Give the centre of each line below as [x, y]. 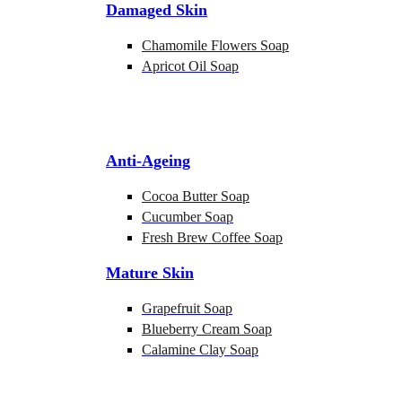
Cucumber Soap [188, 217]
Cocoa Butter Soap [196, 196]
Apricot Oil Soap [190, 66]
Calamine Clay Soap [200, 350]
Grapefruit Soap [187, 308]
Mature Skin [150, 273]
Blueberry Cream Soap [207, 329]
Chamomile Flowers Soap [215, 45]
